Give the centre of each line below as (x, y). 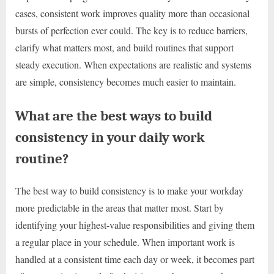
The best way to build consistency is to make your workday (129, 191)
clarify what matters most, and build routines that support (124, 48)
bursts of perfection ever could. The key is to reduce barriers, (131, 31)
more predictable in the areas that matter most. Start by (120, 208)
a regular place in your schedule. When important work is (125, 242)
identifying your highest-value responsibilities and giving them (135, 225)
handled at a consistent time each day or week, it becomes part (135, 259)
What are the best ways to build (114, 116)
